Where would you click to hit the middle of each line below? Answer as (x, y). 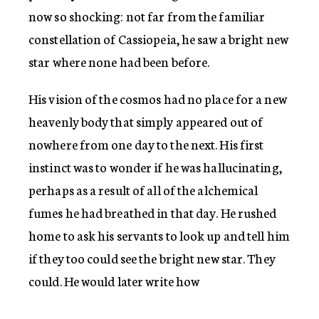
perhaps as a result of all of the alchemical (143, 189)
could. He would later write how (114, 281)
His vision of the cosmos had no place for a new (158, 98)
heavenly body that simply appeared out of (146, 121)
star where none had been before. (119, 61)
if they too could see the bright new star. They (152, 258)
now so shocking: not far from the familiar (147, 16)
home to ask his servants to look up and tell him (159, 235)
